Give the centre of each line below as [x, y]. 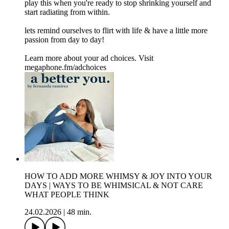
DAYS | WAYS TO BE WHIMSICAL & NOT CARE [114, 186]
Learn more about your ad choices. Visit [89, 58]
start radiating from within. [67, 12]
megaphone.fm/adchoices [65, 67]
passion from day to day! [64, 40]
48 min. [79, 212]
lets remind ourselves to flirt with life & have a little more [116, 31]
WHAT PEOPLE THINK [67, 195]
